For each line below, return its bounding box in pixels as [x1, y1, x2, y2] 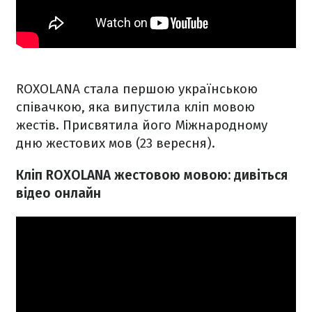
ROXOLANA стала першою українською [16, 81, 258, 97]
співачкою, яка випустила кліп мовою [16, 99, 255, 116]
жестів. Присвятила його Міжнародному [16, 117, 267, 134]
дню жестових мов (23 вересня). [16, 135, 219, 152]
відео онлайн [16, 185, 101, 202]
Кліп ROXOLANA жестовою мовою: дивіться [16, 167, 288, 184]
